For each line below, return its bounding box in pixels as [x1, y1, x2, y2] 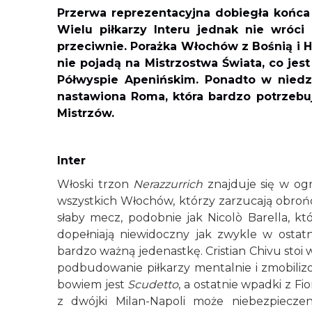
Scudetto [127, 278, 179, 291]
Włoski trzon [57, 178, 134, 191]
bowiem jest [57, 278, 128, 291]
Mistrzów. [57, 107, 114, 120]
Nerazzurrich [133, 178, 203, 191]
